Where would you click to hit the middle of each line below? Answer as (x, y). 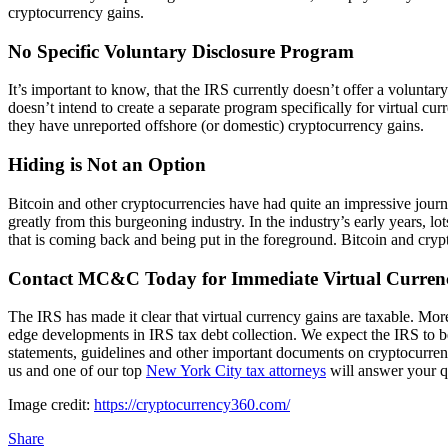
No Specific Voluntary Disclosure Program (181, 51)
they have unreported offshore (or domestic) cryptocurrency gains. (218, 126)
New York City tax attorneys (236, 371)
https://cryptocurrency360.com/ (192, 405)
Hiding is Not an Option (107, 165)
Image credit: (51, 405)
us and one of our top (77, 371)
